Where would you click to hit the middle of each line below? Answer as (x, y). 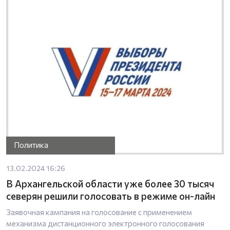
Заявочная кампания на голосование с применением (99, 212)
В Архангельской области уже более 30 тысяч (110, 183)
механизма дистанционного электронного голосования (105, 223)
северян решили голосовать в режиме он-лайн (111, 196)
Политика (31, 145)
